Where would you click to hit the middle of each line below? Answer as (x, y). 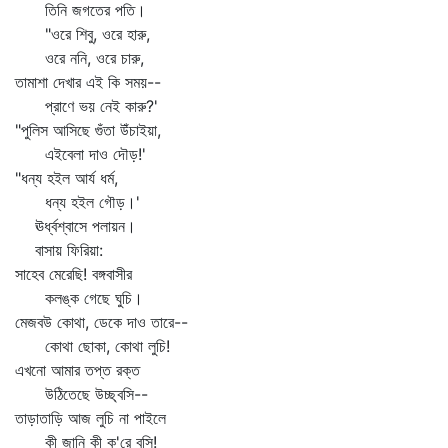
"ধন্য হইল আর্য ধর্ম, (66, 178)
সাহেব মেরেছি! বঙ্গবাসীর (73, 274)
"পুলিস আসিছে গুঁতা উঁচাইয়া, (88, 130)
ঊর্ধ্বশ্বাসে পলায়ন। (75, 226)
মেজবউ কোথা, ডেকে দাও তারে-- (101, 322)
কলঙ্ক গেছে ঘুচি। (79, 298)
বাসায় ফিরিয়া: (59, 250)
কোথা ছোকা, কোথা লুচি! (92, 346)
